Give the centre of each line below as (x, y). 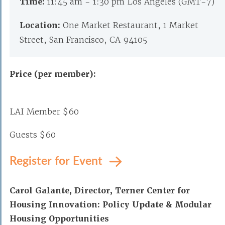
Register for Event (58, 160)
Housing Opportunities (62, 219)
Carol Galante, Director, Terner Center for (100, 191)
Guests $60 (33, 135)
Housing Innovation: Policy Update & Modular (110, 205)
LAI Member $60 (44, 111)
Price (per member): (53, 74)
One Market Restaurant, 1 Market (131, 25)
